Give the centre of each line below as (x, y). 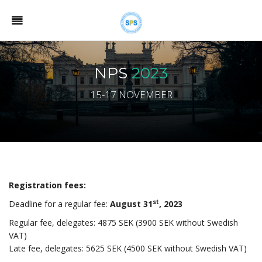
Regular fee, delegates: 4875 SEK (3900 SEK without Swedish (123, 223)
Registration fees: (49, 185)
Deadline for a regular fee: (59, 204)
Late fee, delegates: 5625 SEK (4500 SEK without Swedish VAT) (128, 248)
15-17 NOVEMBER (131, 94)
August (125, 204)
